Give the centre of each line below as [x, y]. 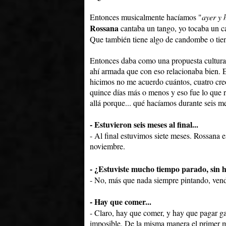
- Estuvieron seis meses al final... [144, 125]
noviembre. [107, 146]
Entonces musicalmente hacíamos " [146, 17]
